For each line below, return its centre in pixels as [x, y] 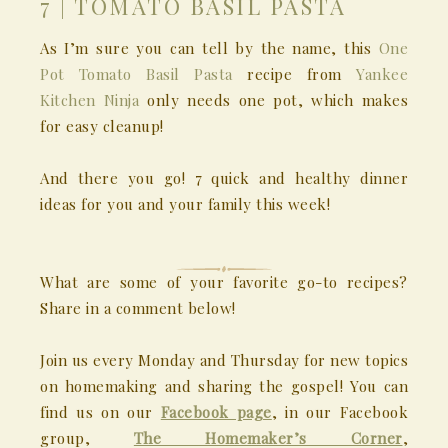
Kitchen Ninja [89, 100]
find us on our [100, 412]
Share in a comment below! [138, 308]
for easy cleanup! [102, 126]
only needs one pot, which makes [273, 100]
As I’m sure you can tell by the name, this [209, 48]
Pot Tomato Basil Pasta [136, 74]
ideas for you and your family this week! [185, 204]
